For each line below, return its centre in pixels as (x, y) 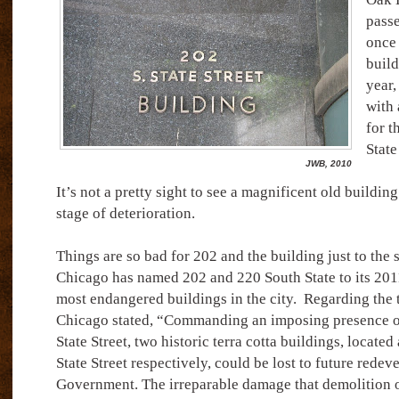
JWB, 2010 (328, 163)
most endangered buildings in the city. (176, 299)
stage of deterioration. (125, 213)
